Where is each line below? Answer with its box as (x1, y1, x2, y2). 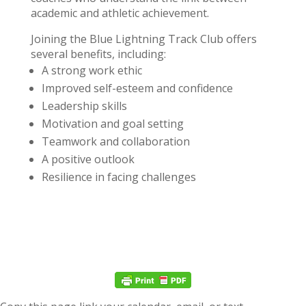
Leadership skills (41, 98, 127, 114)
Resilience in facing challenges (41, 169, 196, 185)
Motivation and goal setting (41, 116, 184, 132)
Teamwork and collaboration (41, 134, 190, 150)
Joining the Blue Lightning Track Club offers (30, 31, 257, 47)
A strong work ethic (41, 63, 142, 79)
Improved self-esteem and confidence (41, 81, 233, 96)
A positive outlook (41, 152, 135, 167)
